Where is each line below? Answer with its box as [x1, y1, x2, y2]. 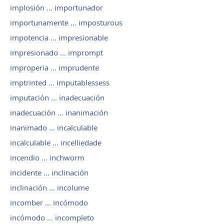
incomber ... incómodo [10, 197, 88, 207]
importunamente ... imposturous [10, 17, 122, 27]
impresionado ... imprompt [10, 47, 103, 57]
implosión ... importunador [10, 2, 103, 12]
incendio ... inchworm [10, 152, 84, 162]
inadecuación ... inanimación [10, 107, 108, 117]
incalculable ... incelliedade [10, 137, 101, 147]
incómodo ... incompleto [10, 212, 94, 222]
